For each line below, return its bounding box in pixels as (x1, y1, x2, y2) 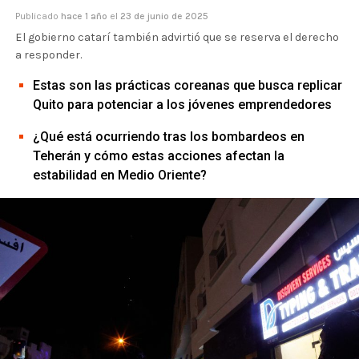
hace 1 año (60, 10, 110, 22)
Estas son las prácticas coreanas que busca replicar (32, 78, 342, 93)
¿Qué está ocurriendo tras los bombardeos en (32, 129, 305, 144)
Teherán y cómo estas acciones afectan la (32, 148, 284, 163)
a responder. (14, 48, 82, 62)
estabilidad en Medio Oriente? (32, 167, 207, 183)
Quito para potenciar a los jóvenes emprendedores (32, 97, 332, 112)
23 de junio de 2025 (119, 10, 208, 22)
